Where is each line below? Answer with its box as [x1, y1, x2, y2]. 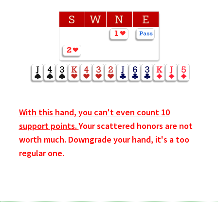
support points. [18, 120, 79, 132]
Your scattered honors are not [78, 120, 193, 132]
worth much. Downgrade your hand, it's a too [18, 134, 189, 145]
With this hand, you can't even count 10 [18, 107, 170, 118]
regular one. [18, 147, 64, 159]
